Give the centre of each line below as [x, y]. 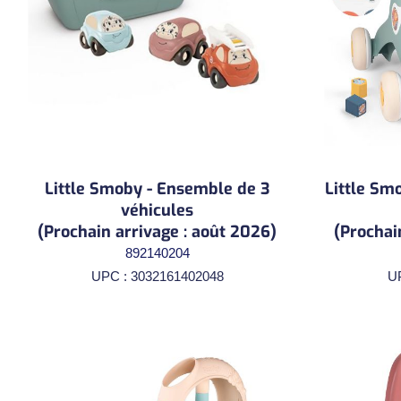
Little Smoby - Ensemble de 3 [157, 188]
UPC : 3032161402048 [157, 276]
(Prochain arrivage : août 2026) [157, 231]
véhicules [157, 210]
